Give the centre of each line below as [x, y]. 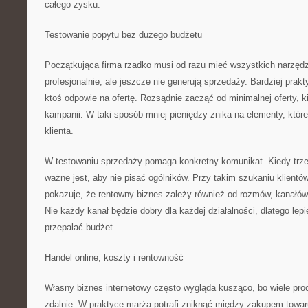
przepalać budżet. [80, 227]
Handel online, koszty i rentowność [114, 257]
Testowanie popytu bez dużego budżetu [123, 35]
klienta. [59, 131]
